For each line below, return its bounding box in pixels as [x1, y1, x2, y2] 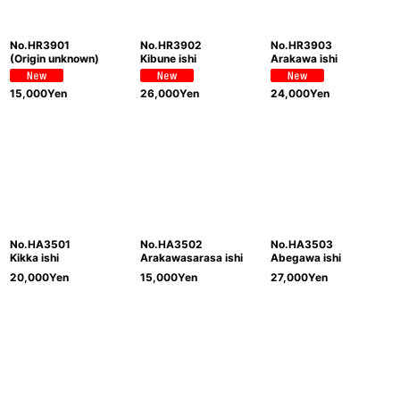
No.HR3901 [10, 38, 70, 52]
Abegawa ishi [270, 251, 341, 265]
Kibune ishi [139, 52, 196, 65]
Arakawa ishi [270, 52, 337, 65]
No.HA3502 [139, 237, 203, 252]
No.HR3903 [270, 38, 332, 52]
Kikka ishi [10, 251, 59, 265]
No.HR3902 [139, 38, 202, 52]
